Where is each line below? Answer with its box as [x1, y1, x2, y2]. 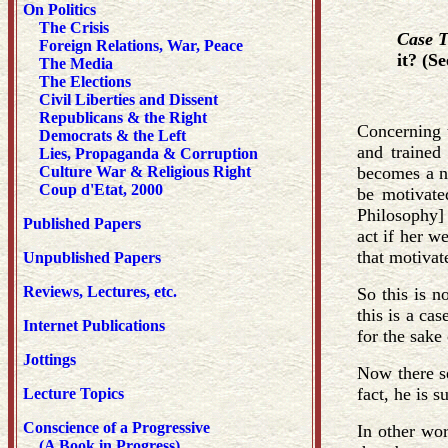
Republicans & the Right [39, 109, 207, 126]
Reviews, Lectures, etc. [23, 283, 185, 300]
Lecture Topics [23, 385, 124, 402]
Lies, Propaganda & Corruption [39, 145, 258, 162]
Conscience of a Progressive [23, 419, 210, 436]
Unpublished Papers [23, 249, 161, 266]
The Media [39, 55, 113, 72]
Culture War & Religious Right [39, 163, 251, 180]
